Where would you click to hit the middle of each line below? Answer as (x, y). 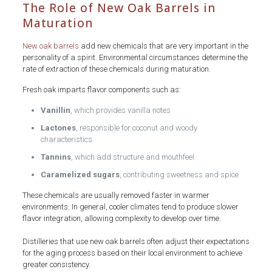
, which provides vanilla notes (120, 110)
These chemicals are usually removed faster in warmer (116, 195)
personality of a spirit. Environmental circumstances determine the (135, 57)
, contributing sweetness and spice (179, 174)
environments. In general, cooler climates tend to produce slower (130, 206)
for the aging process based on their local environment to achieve (132, 253)
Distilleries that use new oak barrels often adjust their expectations (136, 241)
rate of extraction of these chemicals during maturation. (116, 69)
